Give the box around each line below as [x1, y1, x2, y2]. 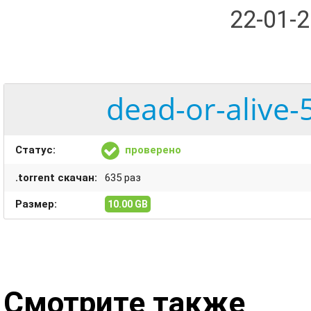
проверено [125, 144, 181, 156]
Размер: [15, 198, 57, 210]
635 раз [102, 171, 141, 184]
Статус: [15, 144, 56, 156]
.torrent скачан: [15, 171, 97, 184]
